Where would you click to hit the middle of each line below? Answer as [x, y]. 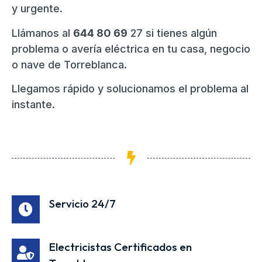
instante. [33, 105]
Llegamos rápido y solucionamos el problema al [130, 89]
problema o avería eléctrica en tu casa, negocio [131, 49]
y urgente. [37, 9]
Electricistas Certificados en [120, 247]
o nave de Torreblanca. [69, 64]
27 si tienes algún [172, 33]
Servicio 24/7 [82, 204]
